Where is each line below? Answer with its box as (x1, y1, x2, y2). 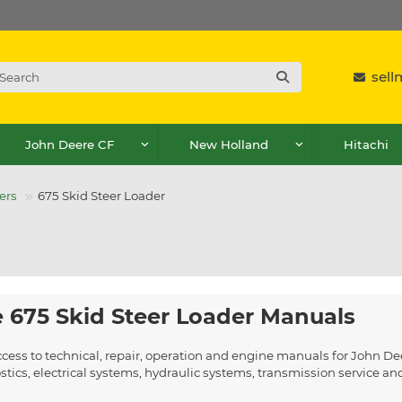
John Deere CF (25, 136, 115, 152)
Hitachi (343, 136, 389, 152)
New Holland (188, 136, 268, 152)
